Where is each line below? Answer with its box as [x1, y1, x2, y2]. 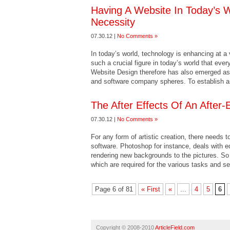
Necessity [91, 16, 135, 28]
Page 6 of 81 [95, 185, 133, 193]
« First [141, 185, 160, 193]
